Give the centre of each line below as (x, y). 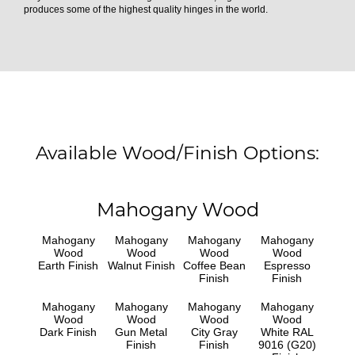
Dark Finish (68, 332)
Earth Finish (68, 265)
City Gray (214, 332)
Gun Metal (141, 332)
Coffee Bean (214, 265)
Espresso (287, 265)
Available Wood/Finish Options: (177, 153)
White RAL (287, 332)
